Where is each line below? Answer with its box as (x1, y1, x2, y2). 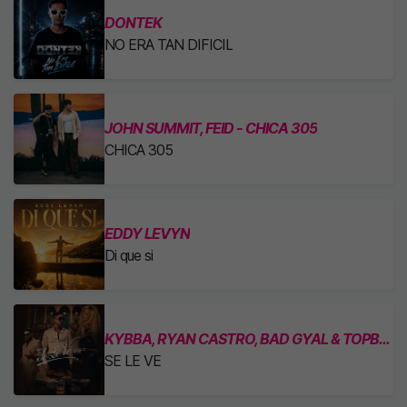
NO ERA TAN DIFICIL (104, 35, 233, 54)
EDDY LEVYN (104, 224, 190, 243)
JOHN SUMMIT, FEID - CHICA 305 (104, 119, 317, 137)
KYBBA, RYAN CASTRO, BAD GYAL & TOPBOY (379, 330, 391, 348)
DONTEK (104, 14, 162, 32)
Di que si (104, 246, 153, 264)
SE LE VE (104, 352, 161, 370)
